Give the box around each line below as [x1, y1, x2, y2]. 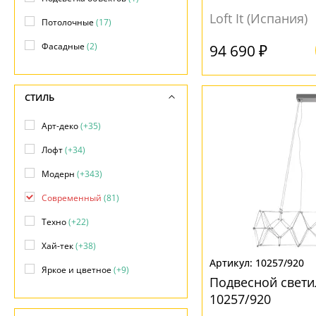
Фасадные [42, 40, 87, 52]
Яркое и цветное [42, 264, 114, 276]
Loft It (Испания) [209, 10, 308, 27]
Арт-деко [42, 120, 80, 132]
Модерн [42, 168, 77, 180]
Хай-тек [42, 240, 75, 252]
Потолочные [42, 16, 96, 28]
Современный [42, 192, 104, 204]
